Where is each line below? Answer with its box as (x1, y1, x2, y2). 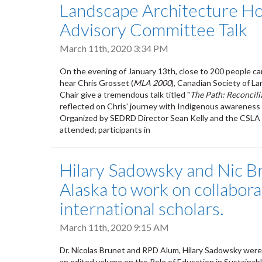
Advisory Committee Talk (60, 18, 247, 40)
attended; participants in (60, 124, 150, 135)
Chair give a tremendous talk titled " (60, 89, 190, 99)
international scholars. (60, 197, 223, 219)
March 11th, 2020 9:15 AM (60, 221, 169, 233)
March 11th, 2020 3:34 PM (60, 42, 168, 54)
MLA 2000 (133, 77, 171, 88)
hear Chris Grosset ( (60, 77, 133, 88)
